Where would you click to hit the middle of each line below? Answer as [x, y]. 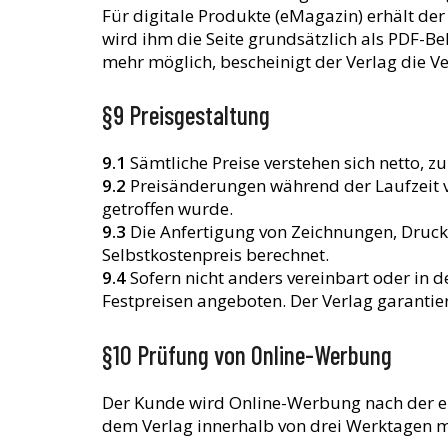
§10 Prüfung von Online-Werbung [247, 354]
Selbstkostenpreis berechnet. [215, 255]
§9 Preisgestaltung [186, 115]
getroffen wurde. [167, 209]
